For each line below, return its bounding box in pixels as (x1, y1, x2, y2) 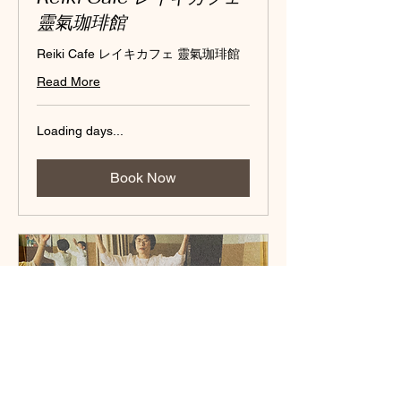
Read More (37, 74, 100, 90)
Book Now (110, 169, 176, 187)
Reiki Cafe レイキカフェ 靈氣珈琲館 (37, 47, 240, 62)
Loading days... (37, 124, 124, 139)
